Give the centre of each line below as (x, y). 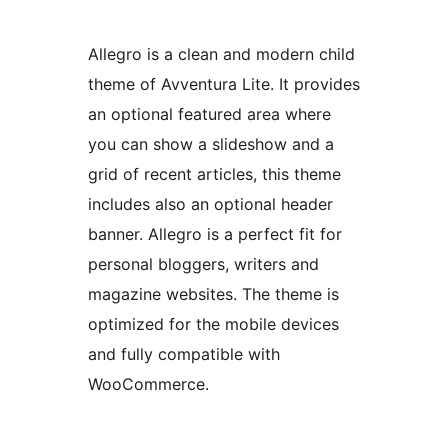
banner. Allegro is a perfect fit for (215, 234)
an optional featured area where (209, 114)
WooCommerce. (148, 384)
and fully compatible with (184, 354)
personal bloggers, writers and (203, 264)
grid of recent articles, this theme (214, 174)
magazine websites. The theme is (213, 294)
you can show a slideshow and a (211, 144)
